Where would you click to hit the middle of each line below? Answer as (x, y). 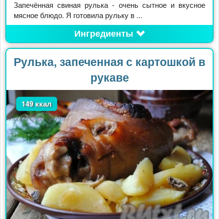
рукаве (109, 77)
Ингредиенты (103, 33)
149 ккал (37, 103)
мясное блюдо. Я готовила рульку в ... (78, 15)
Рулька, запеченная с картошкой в (109, 61)
